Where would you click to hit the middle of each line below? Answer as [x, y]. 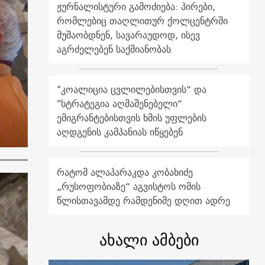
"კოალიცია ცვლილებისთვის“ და [132, 89]
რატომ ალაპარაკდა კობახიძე [125, 172]
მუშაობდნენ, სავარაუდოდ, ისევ [129, 35]
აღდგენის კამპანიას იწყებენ [120, 132]
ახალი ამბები [149, 240]
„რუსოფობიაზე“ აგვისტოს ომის [129, 186]
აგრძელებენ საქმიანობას [114, 49]
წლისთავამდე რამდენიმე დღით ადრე [144, 200]
